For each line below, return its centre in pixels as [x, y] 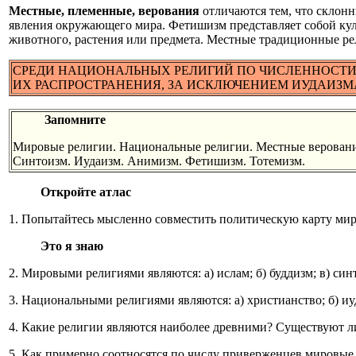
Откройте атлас [86, 192]
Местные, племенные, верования [104, 10]
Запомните [75, 119]
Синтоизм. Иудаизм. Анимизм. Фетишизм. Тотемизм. [159, 161]
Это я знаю [72, 246]
